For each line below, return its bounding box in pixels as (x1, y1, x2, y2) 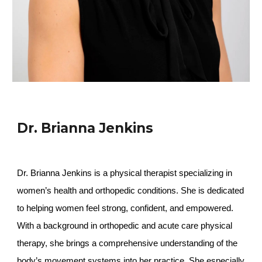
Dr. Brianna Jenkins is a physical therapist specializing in (17, 168, 233, 178)
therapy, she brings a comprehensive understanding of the (17, 239, 238, 248)
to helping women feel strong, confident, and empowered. (17, 204, 234, 213)
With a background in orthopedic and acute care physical (17, 221, 233, 230)
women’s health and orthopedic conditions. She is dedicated (17, 186, 244, 195)
